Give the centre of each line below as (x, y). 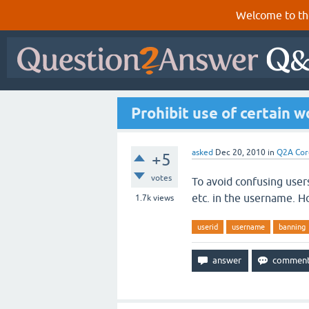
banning (292, 227)
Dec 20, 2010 (240, 152)
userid (208, 227)
